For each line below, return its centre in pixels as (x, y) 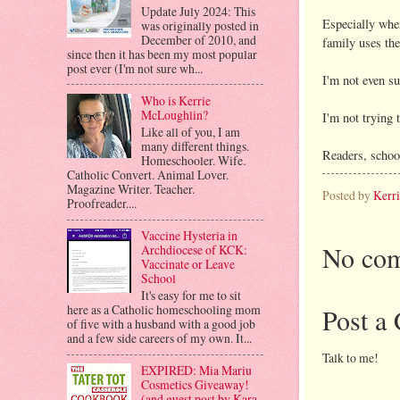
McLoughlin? (174, 115)
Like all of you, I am (190, 131)
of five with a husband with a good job (161, 323)
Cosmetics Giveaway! (195, 385)
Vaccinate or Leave (187, 264)
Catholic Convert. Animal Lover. (148, 174)
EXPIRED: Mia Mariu (196, 371)
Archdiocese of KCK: (194, 250)
